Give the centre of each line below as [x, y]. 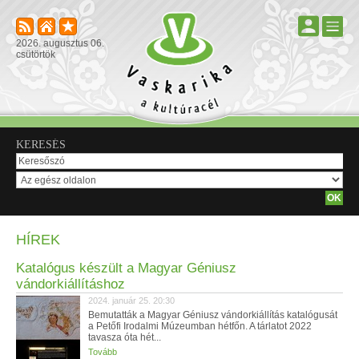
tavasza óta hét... [125, 337]
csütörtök [36, 54]
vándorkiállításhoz [71, 284]
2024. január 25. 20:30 [131, 301]
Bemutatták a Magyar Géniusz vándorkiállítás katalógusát [213, 315]
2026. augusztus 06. [60, 43]
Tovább [103, 352]
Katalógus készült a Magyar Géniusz [126, 268]
